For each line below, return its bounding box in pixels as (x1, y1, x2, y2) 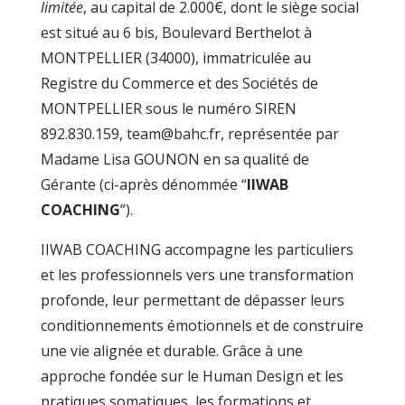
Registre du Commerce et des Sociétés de (40, 73, 318, 93)
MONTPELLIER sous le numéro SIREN (40, 99, 297, 118)
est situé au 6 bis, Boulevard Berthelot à (40, 23, 312, 42)
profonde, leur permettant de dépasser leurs (40, 290, 344, 310)
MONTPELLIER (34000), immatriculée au (40, 48, 311, 68)
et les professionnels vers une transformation (40, 265, 353, 285)
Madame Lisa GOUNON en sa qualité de (40, 149, 309, 169)
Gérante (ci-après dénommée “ (40, 174, 247, 194)
